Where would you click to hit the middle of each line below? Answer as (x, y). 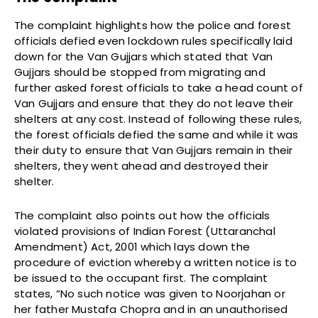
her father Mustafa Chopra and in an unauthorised (151, 309)
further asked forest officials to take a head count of (159, 87)
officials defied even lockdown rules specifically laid (153, 40)
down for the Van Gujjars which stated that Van (144, 56)
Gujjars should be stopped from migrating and (140, 72)
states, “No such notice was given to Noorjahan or (150, 293)
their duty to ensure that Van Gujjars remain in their (154, 150)
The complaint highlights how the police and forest (153, 25)
